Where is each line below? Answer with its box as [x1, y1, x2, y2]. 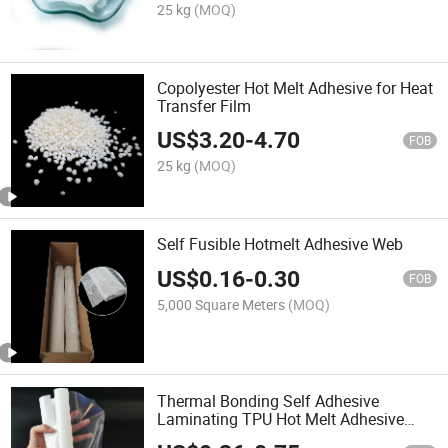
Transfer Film [157, 94, 252, 117]
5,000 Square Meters [157, 294, 286, 314]
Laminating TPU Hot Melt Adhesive [157, 407, 405, 430]
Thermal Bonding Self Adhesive [157, 389, 380, 412]
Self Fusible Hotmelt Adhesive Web [157, 233, 404, 256]
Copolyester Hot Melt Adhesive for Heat [157, 76, 434, 99]
